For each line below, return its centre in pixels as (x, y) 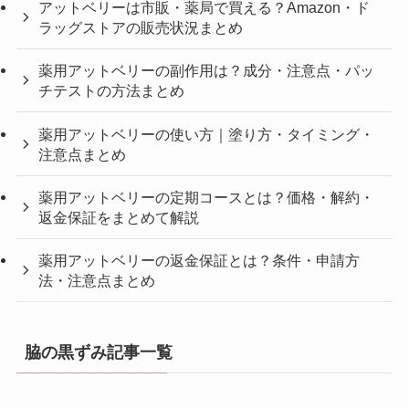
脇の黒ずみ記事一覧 (98, 353)
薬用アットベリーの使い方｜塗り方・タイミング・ (207, 134)
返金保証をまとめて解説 (119, 217)
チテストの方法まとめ (112, 91)
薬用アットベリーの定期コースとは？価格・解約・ (207, 197)
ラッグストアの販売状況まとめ (141, 28)
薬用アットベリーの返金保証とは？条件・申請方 (199, 260)
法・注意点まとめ (97, 280)
